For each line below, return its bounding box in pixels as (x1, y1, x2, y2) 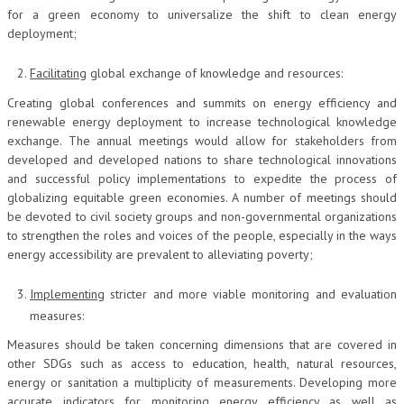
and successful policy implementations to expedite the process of (7, 170, 397, 187)
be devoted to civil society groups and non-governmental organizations (7, 207, 397, 225)
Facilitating (30, 65, 87, 81)
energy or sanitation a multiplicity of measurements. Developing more (7, 374, 397, 390)
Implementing (30, 285, 105, 302)
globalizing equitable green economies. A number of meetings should (7, 188, 397, 206)
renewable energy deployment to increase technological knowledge (7, 113, 397, 130)
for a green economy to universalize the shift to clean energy (7, 6, 397, 23)
